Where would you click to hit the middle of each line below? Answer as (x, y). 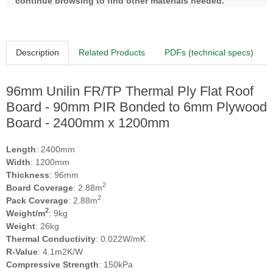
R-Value (22, 251)
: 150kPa (116, 264)
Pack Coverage (37, 200)
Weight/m (26, 213)
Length (21, 149)
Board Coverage (40, 187)
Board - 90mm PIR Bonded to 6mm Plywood (136, 107)
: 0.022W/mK (121, 239)
